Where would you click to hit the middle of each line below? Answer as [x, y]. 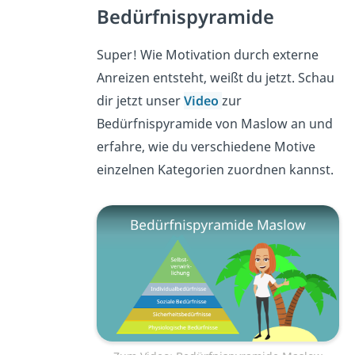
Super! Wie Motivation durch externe [207, 54]
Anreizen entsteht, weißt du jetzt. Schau [215, 77]
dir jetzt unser [140, 100]
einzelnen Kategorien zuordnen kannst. [215, 169]
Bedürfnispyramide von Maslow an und [214, 123]
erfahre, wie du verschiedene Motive [206, 146]
